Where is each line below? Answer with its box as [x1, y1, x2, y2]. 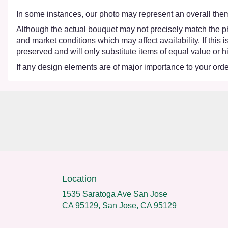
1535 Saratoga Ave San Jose [62, 189, 167, 198]
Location [62, 173, 97, 184]
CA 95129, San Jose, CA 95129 [62, 201, 177, 210]
